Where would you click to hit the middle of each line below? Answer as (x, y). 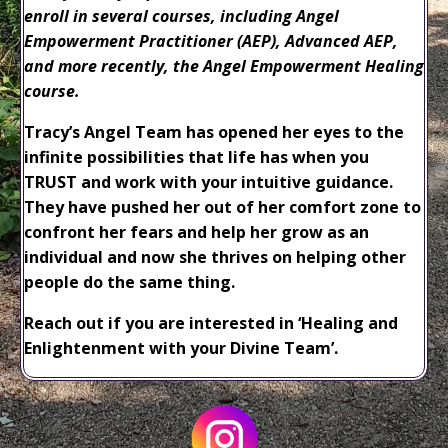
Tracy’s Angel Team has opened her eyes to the (214, 132)
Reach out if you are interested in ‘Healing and (211, 323)
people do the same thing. (129, 282)
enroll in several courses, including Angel (181, 16)
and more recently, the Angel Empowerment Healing (224, 66)
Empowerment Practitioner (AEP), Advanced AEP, (211, 41)
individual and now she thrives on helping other (215, 257)
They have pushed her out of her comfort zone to (222, 207)
